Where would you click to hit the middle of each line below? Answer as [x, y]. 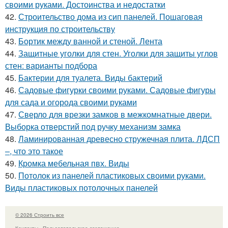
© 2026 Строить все [40, 215]
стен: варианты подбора [51, 65]
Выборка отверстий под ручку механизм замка [93, 126]
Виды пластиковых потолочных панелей [81, 187]
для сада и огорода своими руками [71, 102]
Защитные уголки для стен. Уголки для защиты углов [118, 53]
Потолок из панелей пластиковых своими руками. [112, 175]
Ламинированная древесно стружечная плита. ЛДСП [119, 138]
